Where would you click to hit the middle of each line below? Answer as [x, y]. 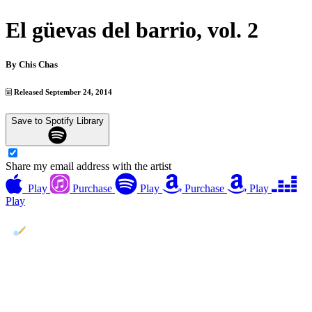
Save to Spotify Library [57, 120]
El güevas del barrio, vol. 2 [132, 30]
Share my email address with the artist [88, 166]
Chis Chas [38, 64]
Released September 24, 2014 [62, 92]
